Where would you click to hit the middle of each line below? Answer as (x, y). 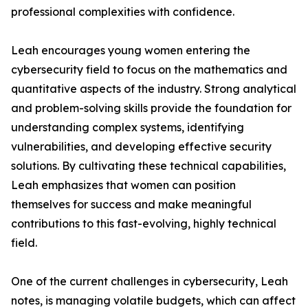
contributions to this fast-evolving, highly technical (144, 223)
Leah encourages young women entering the (131, 50)
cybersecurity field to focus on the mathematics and (149, 69)
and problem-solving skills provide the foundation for (151, 108)
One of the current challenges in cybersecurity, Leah (150, 281)
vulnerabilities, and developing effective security (141, 146)
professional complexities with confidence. (123, 12)
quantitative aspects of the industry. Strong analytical (154, 89)
